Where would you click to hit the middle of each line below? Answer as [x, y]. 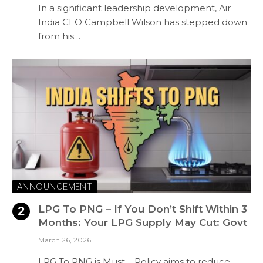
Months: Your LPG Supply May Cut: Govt [143, 223]
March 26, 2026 [65, 240]
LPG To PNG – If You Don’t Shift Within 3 [143, 209]
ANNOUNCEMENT [55, 187]
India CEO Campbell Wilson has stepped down [143, 22]
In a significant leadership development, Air [134, 8]
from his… [59, 36]
